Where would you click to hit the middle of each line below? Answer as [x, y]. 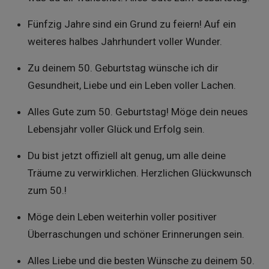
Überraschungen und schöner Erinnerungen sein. [136, 234]
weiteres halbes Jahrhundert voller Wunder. [125, 41]
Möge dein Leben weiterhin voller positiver [122, 217]
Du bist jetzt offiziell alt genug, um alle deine [126, 156]
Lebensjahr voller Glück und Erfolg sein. [116, 129]
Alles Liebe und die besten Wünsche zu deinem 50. [141, 261]
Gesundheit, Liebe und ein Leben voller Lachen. [131, 85]
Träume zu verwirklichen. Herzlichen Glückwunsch [139, 173]
